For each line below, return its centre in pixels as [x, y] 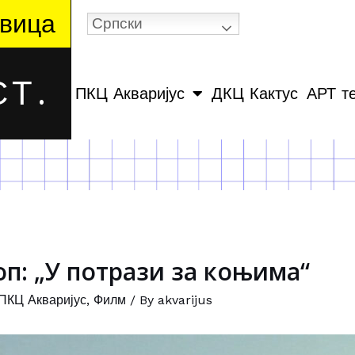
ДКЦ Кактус [255, 94]
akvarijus [185, 300]
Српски [117, 23]
